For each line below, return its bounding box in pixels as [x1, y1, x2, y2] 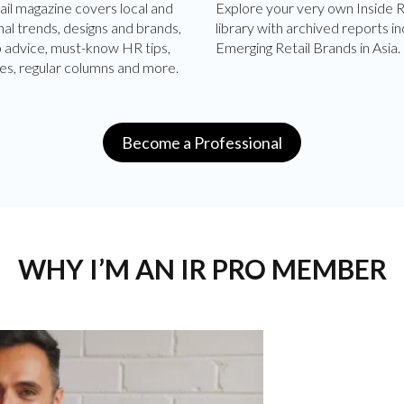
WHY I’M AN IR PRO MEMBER [17, 252, 387, 285]
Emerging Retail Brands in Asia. [216, 38, 400, 56]
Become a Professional [122, 132, 282, 152]
